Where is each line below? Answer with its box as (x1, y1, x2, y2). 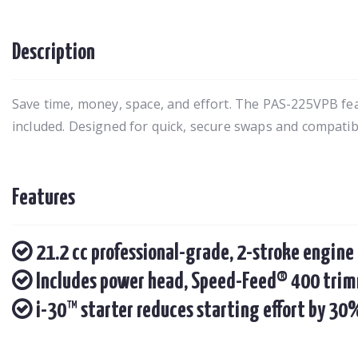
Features (12, 186, 75, 209)
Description (12, 41, 95, 64)
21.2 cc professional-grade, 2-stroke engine (33, 241, 354, 265)
